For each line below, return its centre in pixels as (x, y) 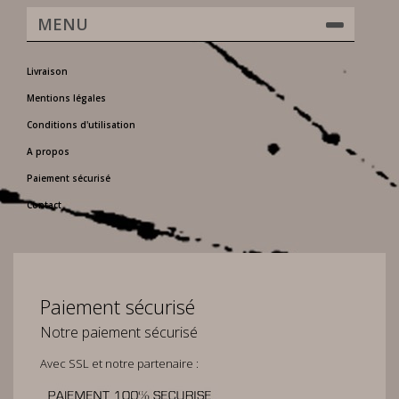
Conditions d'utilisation (81, 125)
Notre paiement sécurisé (119, 332)
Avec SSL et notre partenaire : (119, 363)
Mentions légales (66, 98)
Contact (44, 205)
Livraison (47, 71)
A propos (48, 151)
